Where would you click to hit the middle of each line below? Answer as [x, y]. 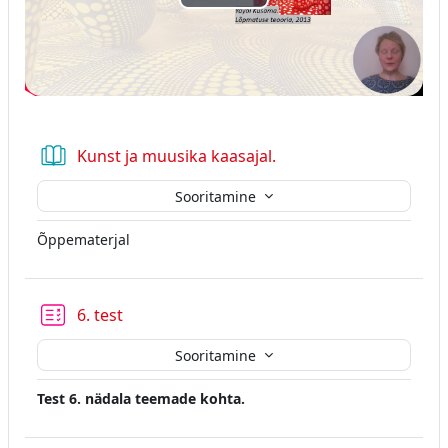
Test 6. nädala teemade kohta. [143, 399]
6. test [100, 315]
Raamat [304, 155]
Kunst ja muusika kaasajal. [176, 156]
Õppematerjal [83, 240]
